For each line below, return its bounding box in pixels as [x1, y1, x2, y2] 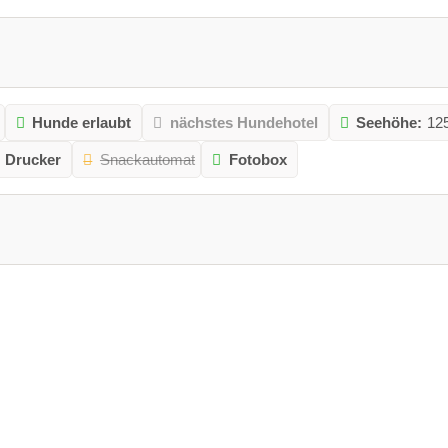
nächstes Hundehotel [169, 113, 318, 131]
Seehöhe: [356, 113, 423, 131]
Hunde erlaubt [32, 113, 132, 131]
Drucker [5, 150, 62, 168]
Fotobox [228, 150, 287, 168]
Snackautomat [99, 150, 195, 168]
